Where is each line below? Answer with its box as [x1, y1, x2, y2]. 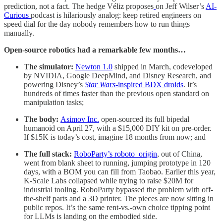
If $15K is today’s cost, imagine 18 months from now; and [24, 132, 206, 141]
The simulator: [24, 62, 75, 71]
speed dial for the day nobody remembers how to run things [4, 19, 190, 28]
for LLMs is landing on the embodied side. [24, 212, 157, 221]
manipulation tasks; [24, 98, 84, 107]
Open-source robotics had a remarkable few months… [4, 45, 186, 54]
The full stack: [24, 149, 74, 158]
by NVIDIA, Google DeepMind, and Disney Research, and [24, 71, 211, 80]
